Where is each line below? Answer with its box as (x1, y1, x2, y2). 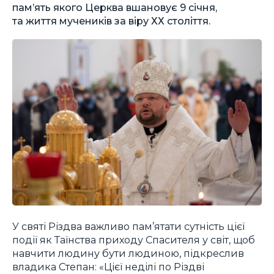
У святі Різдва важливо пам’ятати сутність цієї (12, 220, 245, 232)
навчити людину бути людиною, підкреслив (12, 246, 244, 259)
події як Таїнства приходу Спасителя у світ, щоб (12, 233, 255, 246)
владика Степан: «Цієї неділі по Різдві (12, 260, 204, 273)
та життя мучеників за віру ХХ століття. (12, 14, 210, 27)
